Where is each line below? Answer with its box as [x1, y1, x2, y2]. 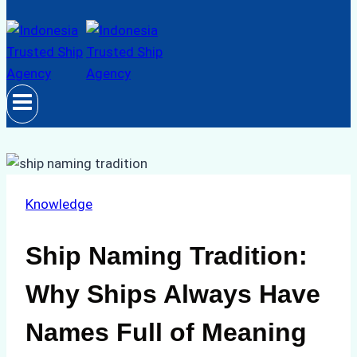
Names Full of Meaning [25, 317, 307, 347]
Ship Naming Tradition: [25, 241, 308, 270]
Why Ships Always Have [25, 279, 320, 308]
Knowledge [25, 196, 92, 212]
